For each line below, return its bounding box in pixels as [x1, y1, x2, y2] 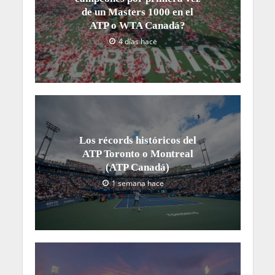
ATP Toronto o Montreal [82, 147, 193, 160]
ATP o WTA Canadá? [90, 20, 185, 32]
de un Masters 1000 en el [82, 6, 193, 18]
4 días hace [118, 37, 157, 47]
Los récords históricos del [79, 134, 196, 146]
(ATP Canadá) [106, 161, 169, 173]
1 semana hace [112, 178, 164, 188]
